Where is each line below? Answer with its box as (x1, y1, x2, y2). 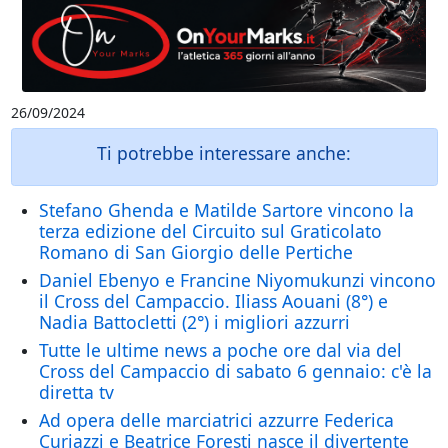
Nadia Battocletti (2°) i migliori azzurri (38, 310, 350, 335)
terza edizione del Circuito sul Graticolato (38, 219, 382, 244)
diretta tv (38, 380, 114, 405)
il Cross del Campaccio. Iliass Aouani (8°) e (38, 289, 388, 314)
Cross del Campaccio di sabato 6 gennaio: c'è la (38, 359, 432, 384)
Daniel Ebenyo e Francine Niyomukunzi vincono (38, 268, 436, 293)
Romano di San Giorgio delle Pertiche (38, 240, 353, 265)
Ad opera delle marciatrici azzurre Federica (38, 408, 394, 433)
